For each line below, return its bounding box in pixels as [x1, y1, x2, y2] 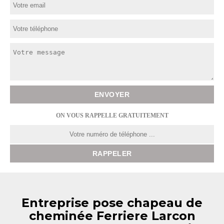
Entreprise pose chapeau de [21, 195, 202, 210]
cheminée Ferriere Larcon [28, 208, 195, 223]
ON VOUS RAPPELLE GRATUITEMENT [55, 112, 168, 119]
